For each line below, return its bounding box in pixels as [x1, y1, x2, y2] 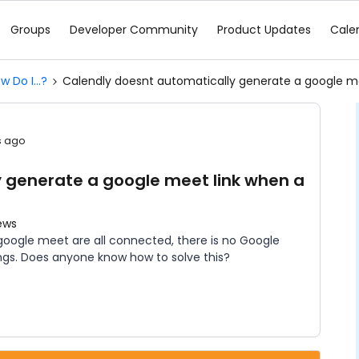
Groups [10, 22, 50, 38]
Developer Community [70, 22, 198, 38]
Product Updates [217, 22, 311, 38]
